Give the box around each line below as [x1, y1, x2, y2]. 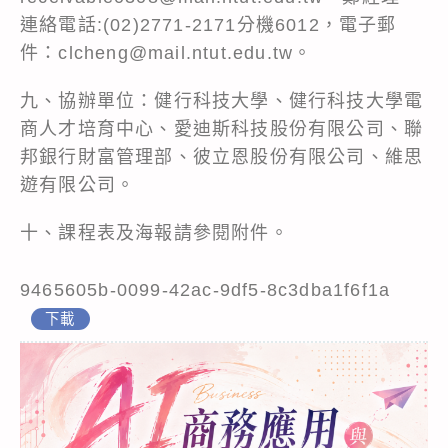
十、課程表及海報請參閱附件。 [20, 222, 289, 243]
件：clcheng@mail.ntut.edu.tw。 [20, 42, 313, 63]
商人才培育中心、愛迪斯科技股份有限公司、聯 [20, 118, 424, 139]
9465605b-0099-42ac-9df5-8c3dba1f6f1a [20, 279, 391, 300]
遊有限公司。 [20, 174, 136, 195]
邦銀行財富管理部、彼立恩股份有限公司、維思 [20, 146, 424, 167]
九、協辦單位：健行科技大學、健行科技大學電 [20, 90, 424, 111]
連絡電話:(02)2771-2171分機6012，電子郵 [20, 14, 397, 35]
